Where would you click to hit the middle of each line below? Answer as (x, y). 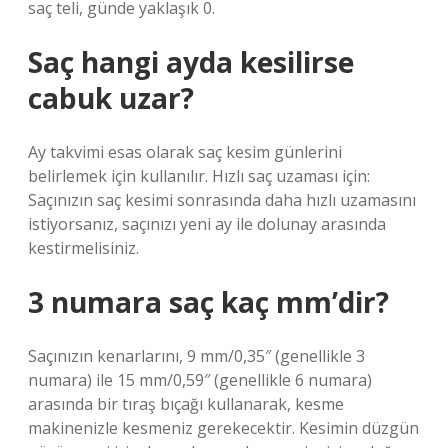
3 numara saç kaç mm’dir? (208, 302)
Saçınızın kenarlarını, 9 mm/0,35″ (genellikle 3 (196, 356)
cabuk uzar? (111, 98)
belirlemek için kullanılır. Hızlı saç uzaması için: (199, 176)
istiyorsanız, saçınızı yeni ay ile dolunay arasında (207, 224)
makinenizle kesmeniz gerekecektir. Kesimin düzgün (223, 428)
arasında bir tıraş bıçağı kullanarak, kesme (186, 404)
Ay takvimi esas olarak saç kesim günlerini (185, 152)
